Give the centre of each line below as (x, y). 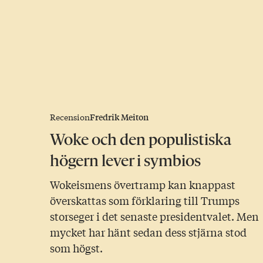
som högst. (77, 248)
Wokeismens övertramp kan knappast (143, 185)
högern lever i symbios (126, 161)
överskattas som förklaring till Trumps (145, 200)
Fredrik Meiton (119, 117)
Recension (70, 117)
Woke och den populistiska (141, 140)
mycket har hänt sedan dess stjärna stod (149, 232)
